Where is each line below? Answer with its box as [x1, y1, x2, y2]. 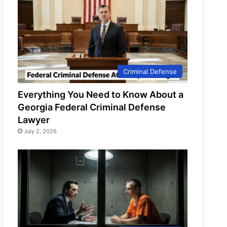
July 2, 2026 [24, 127, 57, 135]
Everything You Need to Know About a [18, 89, 184, 100]
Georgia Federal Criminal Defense [18, 101, 166, 112]
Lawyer [18, 114, 50, 125]
